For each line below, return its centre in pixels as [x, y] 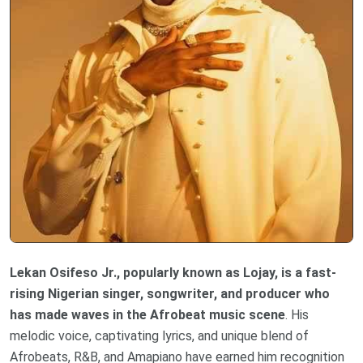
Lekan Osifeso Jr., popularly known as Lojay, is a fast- [173, 273]
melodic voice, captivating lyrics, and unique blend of [159, 336]
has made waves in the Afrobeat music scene [147, 315]
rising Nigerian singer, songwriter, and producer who [170, 294]
